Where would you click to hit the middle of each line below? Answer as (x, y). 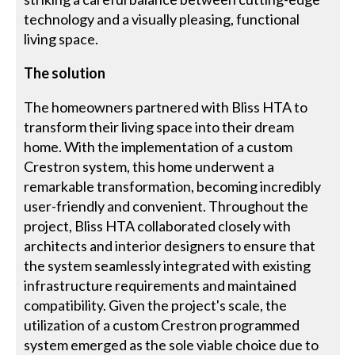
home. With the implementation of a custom (158, 146)
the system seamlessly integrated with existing (168, 265)
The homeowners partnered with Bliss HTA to (166, 107)
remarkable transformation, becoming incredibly (173, 186)
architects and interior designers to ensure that (170, 245)
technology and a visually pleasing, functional (162, 19)
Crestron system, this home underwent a (149, 166)
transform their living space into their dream (159, 126)
